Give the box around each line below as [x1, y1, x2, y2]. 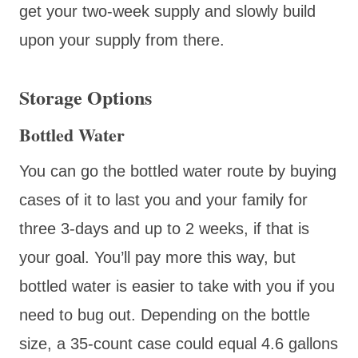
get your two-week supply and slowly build [19, 2, 316, 20]
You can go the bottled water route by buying [19, 161, 336, 180]
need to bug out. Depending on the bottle [19, 305, 310, 324]
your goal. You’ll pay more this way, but [19, 248, 296, 266]
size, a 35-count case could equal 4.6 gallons [19, 334, 338, 352]
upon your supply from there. [19, 30, 234, 49]
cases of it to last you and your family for [19, 190, 308, 209]
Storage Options [19, 82, 158, 111]
